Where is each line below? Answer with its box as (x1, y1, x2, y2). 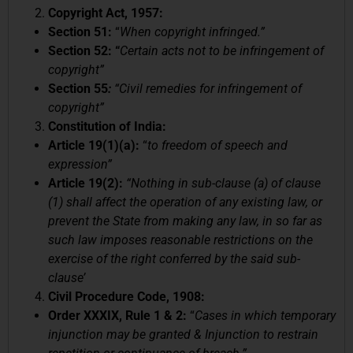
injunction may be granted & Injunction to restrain (48, 326, 318, 342)
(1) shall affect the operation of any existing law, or (48, 194, 322, 210)
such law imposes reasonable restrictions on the (48, 232, 313, 247)
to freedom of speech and (147, 137, 288, 153)
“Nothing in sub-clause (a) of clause (123, 175, 321, 191)
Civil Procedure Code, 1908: (48, 288, 205, 304)
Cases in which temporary (195, 307, 336, 323)
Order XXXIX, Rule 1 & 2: (48, 307, 187, 323)
